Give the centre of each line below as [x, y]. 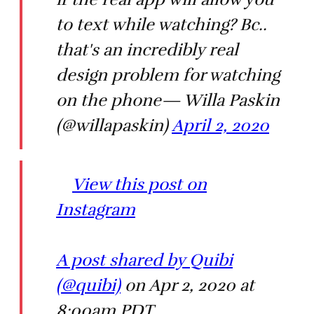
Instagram [96, 210]
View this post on [139, 185]
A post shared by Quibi [144, 260]
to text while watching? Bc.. [162, 25]
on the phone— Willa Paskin [168, 101]
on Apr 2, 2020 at [187, 286]
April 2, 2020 [220, 126]
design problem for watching [168, 75]
